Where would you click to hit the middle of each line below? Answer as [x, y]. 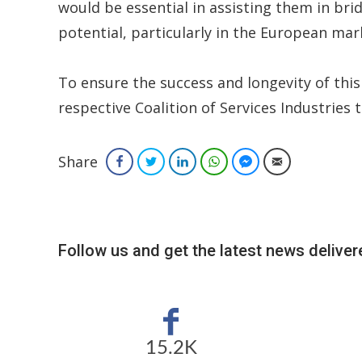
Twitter [179, 161]
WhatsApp [250, 161]
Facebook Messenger [307, 161]
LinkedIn [214, 161]
